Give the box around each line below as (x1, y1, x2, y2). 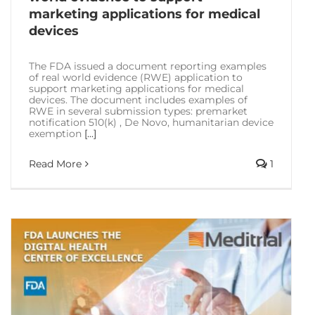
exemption (29, 127, 84, 140)
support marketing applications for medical (29, 82, 244, 95)
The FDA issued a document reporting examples (29, 59, 266, 72)
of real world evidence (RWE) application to (29, 70, 243, 84)
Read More (29, 157, 82, 170)
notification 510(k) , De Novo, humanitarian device (29, 115, 274, 129)
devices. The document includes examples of (29, 93, 247, 106)
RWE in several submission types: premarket (29, 104, 247, 117)
